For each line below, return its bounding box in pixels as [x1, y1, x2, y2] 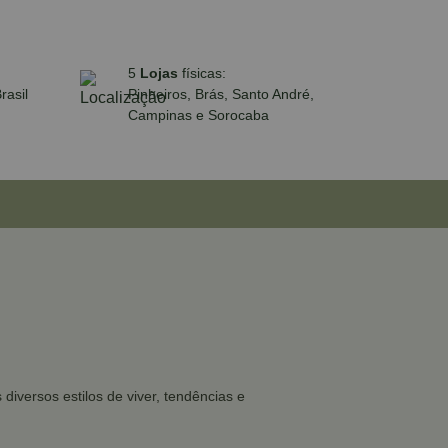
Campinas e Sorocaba [128, 106, 269, 123]
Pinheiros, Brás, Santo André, [128, 85, 314, 102]
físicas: [182, 64, 226, 81]
